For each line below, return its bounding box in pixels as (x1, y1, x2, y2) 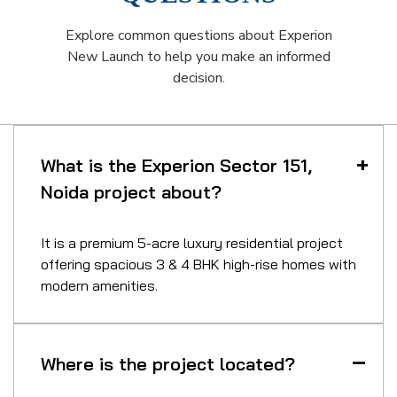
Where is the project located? (41, 352, 295, 375)
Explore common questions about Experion (65, 25, 332, 45)
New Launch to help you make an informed (66, 46, 331, 66)
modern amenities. (41, 276, 158, 294)
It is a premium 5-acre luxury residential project (41, 233, 343, 252)
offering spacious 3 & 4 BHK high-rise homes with (41, 254, 356, 273)
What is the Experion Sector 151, (41, 153, 312, 176)
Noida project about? (41, 180, 222, 203)
